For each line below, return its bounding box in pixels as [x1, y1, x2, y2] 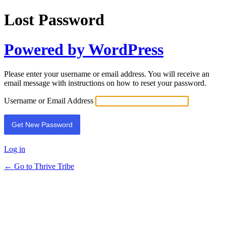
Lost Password [4, 11, 104, 29]
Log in [4, 145, 25, 154]
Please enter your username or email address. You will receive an [4, 70, 209, 79]
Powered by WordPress [4, 40, 163, 59]
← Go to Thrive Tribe [4, 162, 74, 171]
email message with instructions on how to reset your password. [4, 79, 206, 88]
